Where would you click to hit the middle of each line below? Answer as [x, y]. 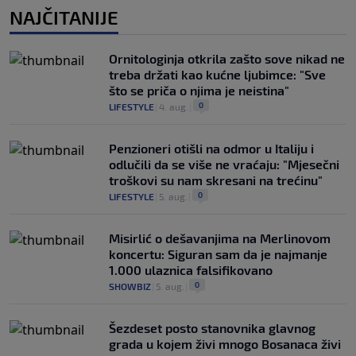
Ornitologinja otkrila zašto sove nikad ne [227, 58]
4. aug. [174, 106]
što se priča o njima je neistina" [199, 90]
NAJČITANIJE [64, 17]
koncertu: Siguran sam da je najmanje [218, 253]
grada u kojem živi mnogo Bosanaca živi [225, 343]
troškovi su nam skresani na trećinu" [216, 180]
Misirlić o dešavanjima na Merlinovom [220, 238]
